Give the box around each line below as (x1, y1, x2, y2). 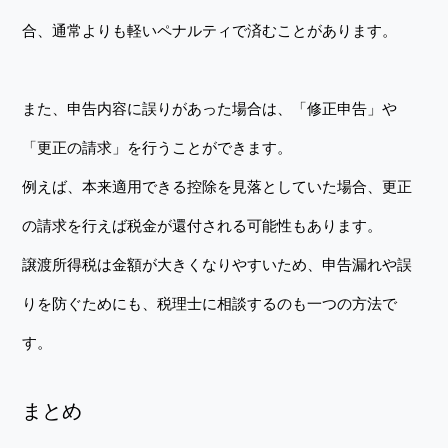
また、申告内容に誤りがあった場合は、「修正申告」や (22, 100, 398, 117)
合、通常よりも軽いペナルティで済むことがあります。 (22, 22, 398, 39)
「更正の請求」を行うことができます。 (22, 139, 293, 156)
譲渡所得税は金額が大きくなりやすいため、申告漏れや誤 (22, 256, 413, 273)
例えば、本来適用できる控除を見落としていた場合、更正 (22, 178, 413, 195)
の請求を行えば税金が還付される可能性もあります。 (22, 217, 383, 234)
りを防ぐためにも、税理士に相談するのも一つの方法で (22, 295, 398, 312)
